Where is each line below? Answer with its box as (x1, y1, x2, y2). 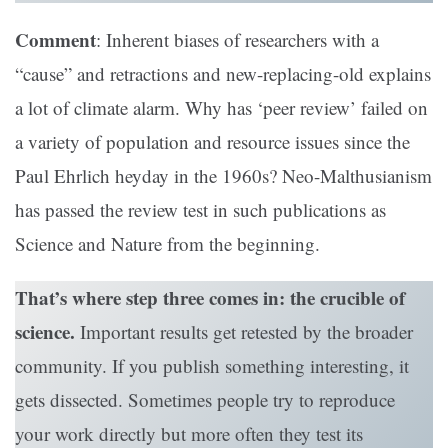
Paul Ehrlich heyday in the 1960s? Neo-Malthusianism (15, 163, 432, 189)
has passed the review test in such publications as (15, 197, 386, 223)
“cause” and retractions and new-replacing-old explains (15, 61, 431, 87)
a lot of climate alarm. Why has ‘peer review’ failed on (15, 95, 428, 121)
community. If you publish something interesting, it (15, 353, 409, 379)
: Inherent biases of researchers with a (96, 27, 379, 53)
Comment (15, 26, 96, 54)
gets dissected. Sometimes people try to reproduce (15, 387, 395, 413)
